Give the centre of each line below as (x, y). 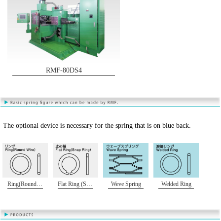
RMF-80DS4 (64, 70)
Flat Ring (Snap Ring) (89, 184)
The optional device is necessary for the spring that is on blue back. (97, 126)
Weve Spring (126, 184)
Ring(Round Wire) (39, 184)
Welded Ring (176, 184)
